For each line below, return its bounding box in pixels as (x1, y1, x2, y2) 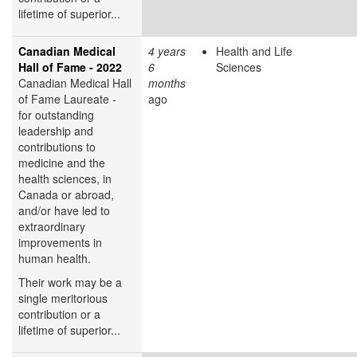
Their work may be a (18, 273, 122, 290)
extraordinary (18, 218, 85, 234)
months (148, 74, 186, 91)
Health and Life (216, 42, 292, 59)
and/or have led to (18, 202, 110, 218)
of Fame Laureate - (18, 90, 116, 107)
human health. (18, 249, 91, 266)
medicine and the (18, 154, 105, 171)
